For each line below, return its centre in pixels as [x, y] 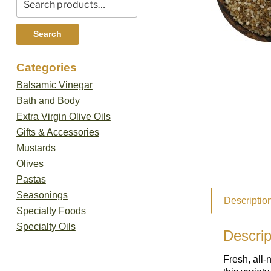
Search [47, 34]
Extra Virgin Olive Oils [63, 116]
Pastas [31, 179]
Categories [46, 67]
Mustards [36, 148]
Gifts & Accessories [57, 132]
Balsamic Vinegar [54, 85]
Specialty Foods [51, 211]
